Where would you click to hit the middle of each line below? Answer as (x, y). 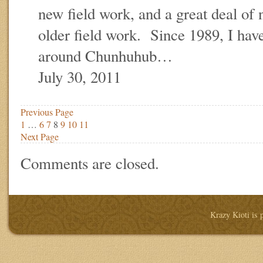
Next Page (40, 136)
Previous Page (47, 112)
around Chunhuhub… (105, 55)
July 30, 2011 (80, 77)
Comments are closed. (90, 163)
